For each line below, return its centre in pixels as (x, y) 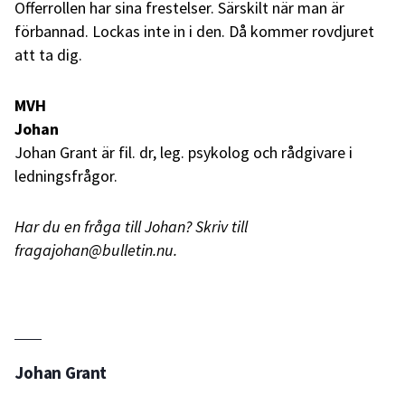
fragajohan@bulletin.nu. (96, 250)
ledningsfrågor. (66, 175)
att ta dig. (48, 54)
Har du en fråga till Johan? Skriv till (131, 226)
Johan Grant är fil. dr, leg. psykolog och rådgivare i (184, 152)
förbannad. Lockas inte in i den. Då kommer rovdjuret (194, 31)
